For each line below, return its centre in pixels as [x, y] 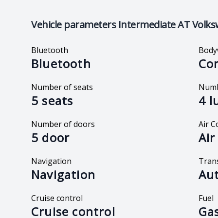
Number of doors [63, 124]
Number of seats [62, 87]
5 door [51, 137]
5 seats [52, 100]
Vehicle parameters [73, 24]
